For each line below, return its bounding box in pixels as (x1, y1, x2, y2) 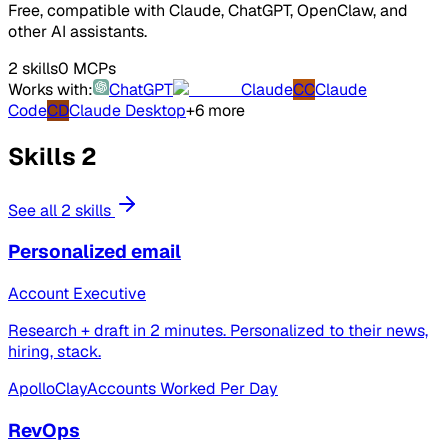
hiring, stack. (8, 341, 101, 363)
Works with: (8, 78, 93, 100)
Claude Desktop (69, 99, 186, 121)
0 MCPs (58, 57, 116, 79)
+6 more (186, 99, 245, 121)
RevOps (8, 417, 80, 443)
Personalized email (8, 239, 181, 265)
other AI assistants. (8, 20, 147, 42)
